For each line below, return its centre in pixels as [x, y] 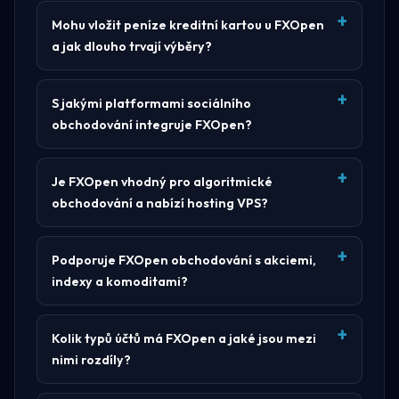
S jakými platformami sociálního [151, 103]
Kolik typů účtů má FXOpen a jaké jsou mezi [184, 338]
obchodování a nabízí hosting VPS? [160, 203]
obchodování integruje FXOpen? [152, 124]
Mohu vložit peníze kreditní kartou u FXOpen [188, 24]
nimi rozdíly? [91, 359]
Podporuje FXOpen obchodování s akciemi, [184, 260]
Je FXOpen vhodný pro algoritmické [162, 181]
